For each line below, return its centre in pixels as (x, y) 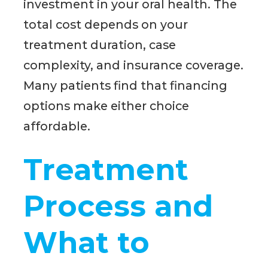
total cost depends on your (106, 25)
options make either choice (106, 106)
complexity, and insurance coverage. (134, 66)
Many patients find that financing (126, 86)
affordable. (57, 127)
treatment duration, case (100, 45)
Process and (118, 206)
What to (87, 242)
